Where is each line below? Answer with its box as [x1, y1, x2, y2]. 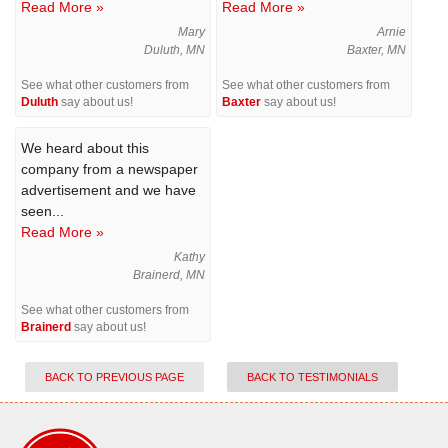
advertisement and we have [21, 182, 196, 198]
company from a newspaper [21, 161, 198, 177]
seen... [21, 203, 64, 219]
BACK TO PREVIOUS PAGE [45, 371, 184, 383]
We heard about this [21, 140, 149, 156]
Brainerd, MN [133, 268, 206, 282]
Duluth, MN [144, 43, 206, 57]
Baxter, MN [347, 43, 407, 57]
